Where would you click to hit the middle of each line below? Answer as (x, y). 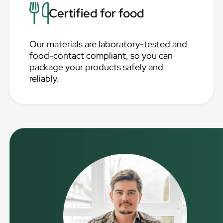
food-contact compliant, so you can (101, 56)
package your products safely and (97, 67)
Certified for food (97, 13)
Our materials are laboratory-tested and (109, 44)
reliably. (45, 78)
